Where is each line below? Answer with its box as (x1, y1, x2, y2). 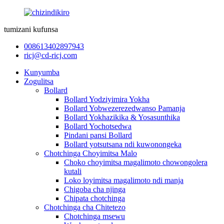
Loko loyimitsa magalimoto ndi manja (64, 176, 183, 184)
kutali (64, 167, 81, 175)
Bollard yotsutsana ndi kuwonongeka (64, 140, 181, 148)
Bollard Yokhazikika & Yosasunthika (64, 113, 180, 121)
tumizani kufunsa (4, 25, 58, 33)
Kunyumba (24, 68, 59, 76)
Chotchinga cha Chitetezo (44, 203, 125, 211)
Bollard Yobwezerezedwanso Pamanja (64, 104, 185, 112)
